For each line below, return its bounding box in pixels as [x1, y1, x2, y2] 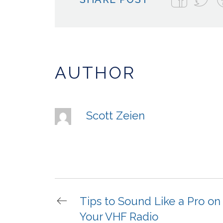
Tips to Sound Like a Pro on [80, 195, 221, 208]
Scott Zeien [86, 109, 145, 122]
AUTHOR [55, 63, 136, 83]
